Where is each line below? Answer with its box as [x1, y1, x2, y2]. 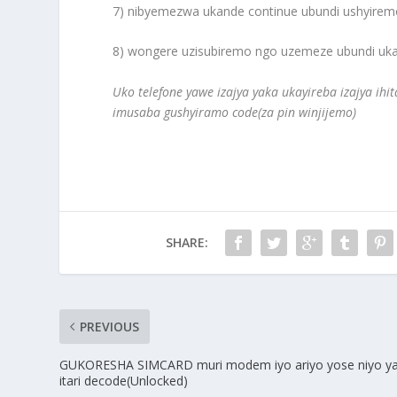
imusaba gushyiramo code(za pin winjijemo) [113, 103, 357, 121]
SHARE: [165, 233, 208, 251]
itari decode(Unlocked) [59, 371, 189, 389]
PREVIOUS [80, 317, 140, 335]
